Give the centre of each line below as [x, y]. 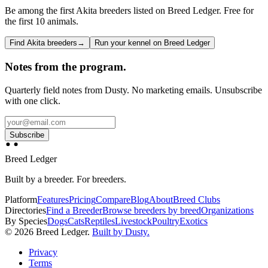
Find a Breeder [74, 211]
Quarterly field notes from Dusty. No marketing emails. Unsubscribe [133, 90]
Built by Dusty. [121, 232]
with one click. [33, 100]
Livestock [133, 221]
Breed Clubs [197, 200]
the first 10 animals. [42, 22]
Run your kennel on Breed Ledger [152, 43]
